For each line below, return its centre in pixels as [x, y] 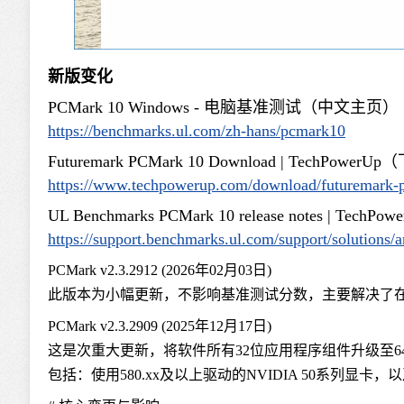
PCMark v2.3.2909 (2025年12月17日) [160, 326]
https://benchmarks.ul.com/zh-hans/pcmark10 [197, 131]
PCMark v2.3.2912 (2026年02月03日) [160, 271]
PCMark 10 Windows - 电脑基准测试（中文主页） [223, 108]
